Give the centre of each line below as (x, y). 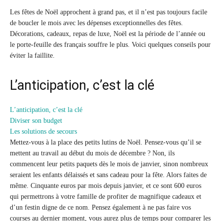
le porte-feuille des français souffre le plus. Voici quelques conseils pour (110, 45)
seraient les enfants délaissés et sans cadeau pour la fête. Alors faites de (108, 175)
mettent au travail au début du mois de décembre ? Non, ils (92, 153)
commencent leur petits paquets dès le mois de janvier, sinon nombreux (109, 164)
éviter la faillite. (32, 56)
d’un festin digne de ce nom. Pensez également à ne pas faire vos (100, 208)
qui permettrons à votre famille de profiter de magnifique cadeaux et (106, 197)
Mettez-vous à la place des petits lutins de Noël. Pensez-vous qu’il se (106, 143)
